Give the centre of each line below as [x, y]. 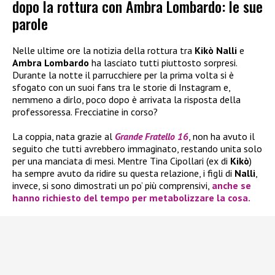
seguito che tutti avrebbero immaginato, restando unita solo [137, 149]
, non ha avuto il [222, 137]
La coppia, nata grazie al [64, 137]
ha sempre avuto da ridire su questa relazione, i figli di [123, 173]
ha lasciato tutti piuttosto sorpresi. [163, 63]
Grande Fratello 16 [152, 137]
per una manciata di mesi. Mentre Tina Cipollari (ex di [121, 161]
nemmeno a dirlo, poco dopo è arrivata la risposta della [126, 100]
